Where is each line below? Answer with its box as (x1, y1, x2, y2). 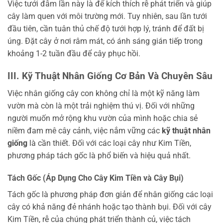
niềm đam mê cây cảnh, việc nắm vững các (7, 125, 162, 135)
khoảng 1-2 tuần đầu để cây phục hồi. (7, 49, 140, 59)
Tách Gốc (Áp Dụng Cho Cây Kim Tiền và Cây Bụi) (7, 173, 184, 183)
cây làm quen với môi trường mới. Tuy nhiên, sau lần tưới (7, 11, 207, 21)
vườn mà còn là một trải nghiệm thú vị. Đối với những (7, 101, 195, 111)
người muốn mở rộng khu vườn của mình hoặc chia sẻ (7, 113, 198, 123)
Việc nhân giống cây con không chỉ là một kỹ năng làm (7, 88, 200, 98)
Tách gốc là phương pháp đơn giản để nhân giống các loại (7, 190, 213, 200)
